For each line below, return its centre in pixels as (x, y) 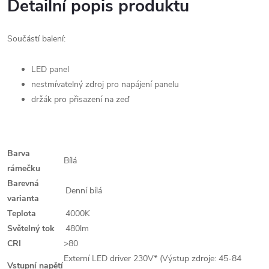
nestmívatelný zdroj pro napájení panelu (105, 84)
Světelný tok (31, 228)
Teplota (22, 213)
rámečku (24, 168)
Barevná (23, 183)
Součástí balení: (36, 39)
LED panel (50, 69)
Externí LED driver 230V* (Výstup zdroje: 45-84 (153, 258)
